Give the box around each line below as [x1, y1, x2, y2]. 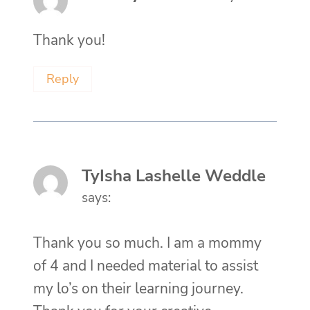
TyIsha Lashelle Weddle [82, 165, 266, 187]
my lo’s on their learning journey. [33, 278, 244, 298]
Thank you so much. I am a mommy [33, 232, 262, 253]
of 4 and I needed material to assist [33, 255, 258, 275]
